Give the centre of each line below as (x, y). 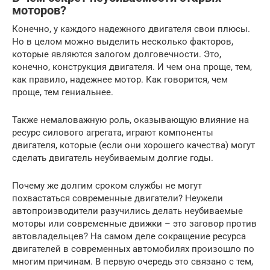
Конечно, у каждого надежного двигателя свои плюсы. (131, 29)
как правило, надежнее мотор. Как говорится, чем (120, 79)
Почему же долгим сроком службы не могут (107, 185)
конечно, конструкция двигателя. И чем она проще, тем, (132, 67)
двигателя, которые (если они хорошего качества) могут (133, 145)
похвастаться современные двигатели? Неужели (118, 198)
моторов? (39, 11)
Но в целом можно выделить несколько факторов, (123, 41)
